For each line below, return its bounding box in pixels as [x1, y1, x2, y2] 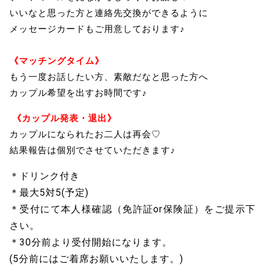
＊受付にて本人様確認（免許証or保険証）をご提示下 [9, 203, 256, 215]
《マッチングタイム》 [9, 55, 104, 66]
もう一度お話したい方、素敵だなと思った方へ [9, 71, 208, 82]
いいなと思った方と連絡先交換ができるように [9, 7, 208, 18]
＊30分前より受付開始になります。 [9, 236, 172, 248]
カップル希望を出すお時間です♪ [9, 87, 147, 98]
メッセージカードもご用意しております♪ [9, 23, 185, 34]
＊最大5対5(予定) [9, 186, 89, 198]
